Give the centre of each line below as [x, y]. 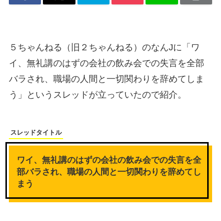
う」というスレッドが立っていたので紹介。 [97, 95]
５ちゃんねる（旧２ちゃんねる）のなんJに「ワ [104, 48]
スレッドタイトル [36, 133]
